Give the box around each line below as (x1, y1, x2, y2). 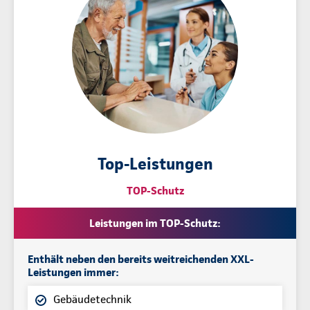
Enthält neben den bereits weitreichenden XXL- (28, 252, 254, 266)
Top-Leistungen (97, 153, 213, 174)
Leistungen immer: (28, 265, 119, 279)
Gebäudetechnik (53, 292, 131, 306)
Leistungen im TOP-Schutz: (89, 216, 221, 230)
